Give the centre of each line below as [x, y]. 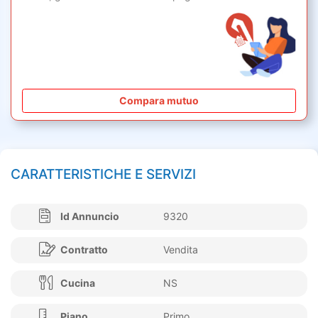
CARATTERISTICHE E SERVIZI [103, 174]
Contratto [84, 249]
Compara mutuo [159, 101]
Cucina [78, 283]
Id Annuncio [90, 216]
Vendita [181, 249]
